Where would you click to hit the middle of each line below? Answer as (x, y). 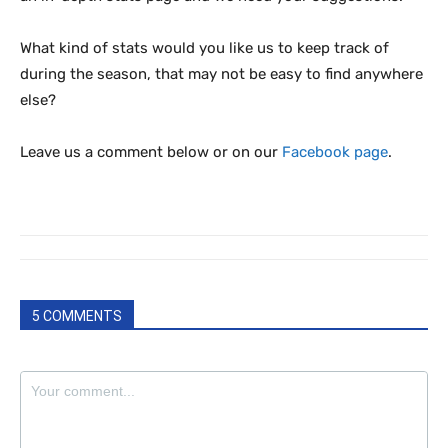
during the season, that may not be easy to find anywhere (221, 74)
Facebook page (335, 152)
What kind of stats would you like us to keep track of (204, 48)
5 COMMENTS (77, 316)
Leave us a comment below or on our (151, 152)
